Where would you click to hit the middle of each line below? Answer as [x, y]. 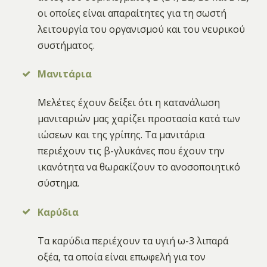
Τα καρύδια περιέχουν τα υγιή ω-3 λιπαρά [133, 240]
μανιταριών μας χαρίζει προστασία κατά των [139, 119]
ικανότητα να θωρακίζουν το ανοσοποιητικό [139, 167]
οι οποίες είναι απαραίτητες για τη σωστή [132, 13]
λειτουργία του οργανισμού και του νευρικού [142, 29]
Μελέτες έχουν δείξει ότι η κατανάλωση [129, 103]
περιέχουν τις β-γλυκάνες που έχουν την [131, 151]
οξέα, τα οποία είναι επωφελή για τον [122, 257]
